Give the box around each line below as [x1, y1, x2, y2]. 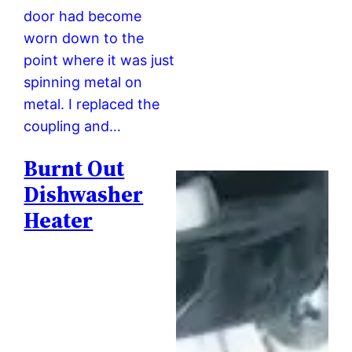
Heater [24, 205, 93, 236]
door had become [24, 8, 142, 24]
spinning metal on [24, 74, 143, 90]
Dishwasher [24, 179, 144, 210]
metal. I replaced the [24, 96, 160, 112]
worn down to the [24, 30, 145, 46]
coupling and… [24, 118, 122, 134]
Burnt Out [24, 153, 125, 184]
